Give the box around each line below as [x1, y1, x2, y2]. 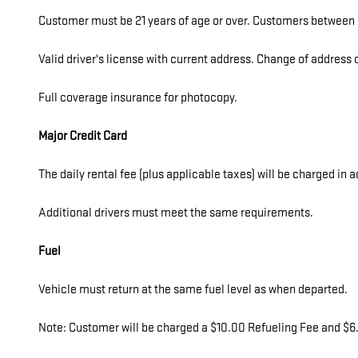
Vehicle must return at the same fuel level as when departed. [38, 281, 348, 297]
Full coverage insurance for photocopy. [38, 89, 237, 105]
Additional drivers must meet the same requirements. [38, 205, 313, 221]
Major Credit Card [38, 128, 127, 144]
